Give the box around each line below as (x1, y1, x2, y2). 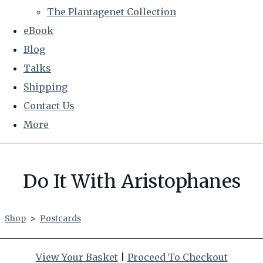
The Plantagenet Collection (47, 6, 176, 18)
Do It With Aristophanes (22, 170, 241, 193)
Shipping (23, 81, 68, 93)
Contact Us (23, 100, 75, 112)
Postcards (40, 213, 81, 224)
